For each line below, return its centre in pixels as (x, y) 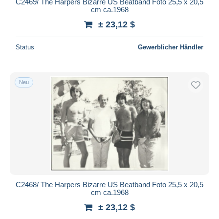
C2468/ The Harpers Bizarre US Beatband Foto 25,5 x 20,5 (109, 184)
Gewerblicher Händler (171, 47)
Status (25, 47)
